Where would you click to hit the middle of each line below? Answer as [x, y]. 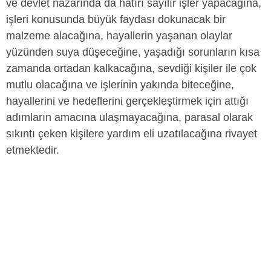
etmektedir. [33, 150]
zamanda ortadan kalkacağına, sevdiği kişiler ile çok [131, 68]
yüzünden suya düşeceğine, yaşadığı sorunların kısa [133, 52]
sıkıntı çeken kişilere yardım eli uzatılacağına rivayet [132, 134]
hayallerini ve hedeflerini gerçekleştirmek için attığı [127, 101]
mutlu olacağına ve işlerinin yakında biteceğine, [120, 85]
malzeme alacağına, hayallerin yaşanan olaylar [119, 36]
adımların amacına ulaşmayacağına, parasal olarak [129, 117]
